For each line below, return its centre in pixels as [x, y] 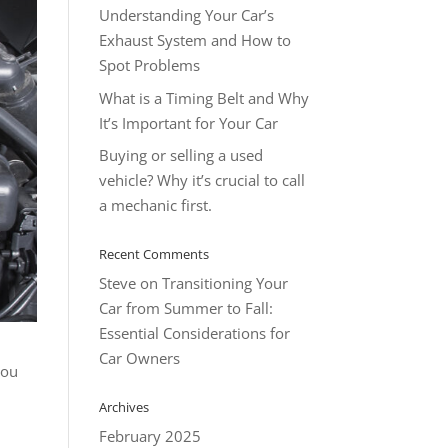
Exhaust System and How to [194, 40]
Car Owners [139, 358]
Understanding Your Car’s [186, 15]
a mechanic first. [155, 205]
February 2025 [149, 436]
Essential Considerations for [194, 333]
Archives [123, 407]
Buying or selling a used [180, 155]
